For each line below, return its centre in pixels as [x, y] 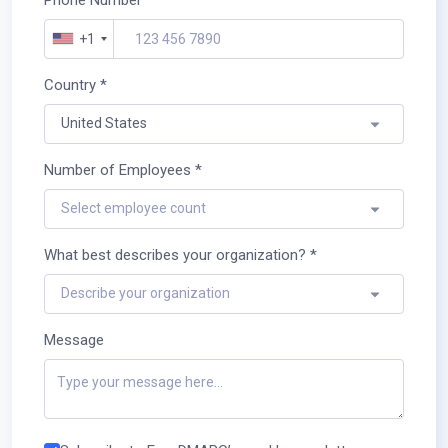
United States [104, 123]
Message [74, 339]
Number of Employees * [123, 169]
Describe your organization [145, 293]
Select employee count [133, 208]
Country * [75, 84]
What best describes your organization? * [180, 254]
